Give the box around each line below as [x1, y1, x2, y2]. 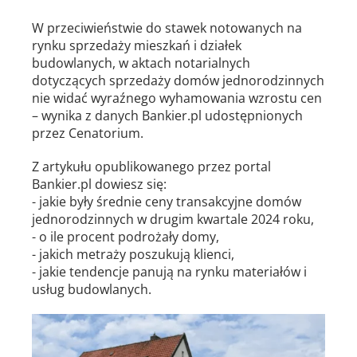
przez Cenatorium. [32, 124, 143, 141]
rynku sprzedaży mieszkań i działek [32, 36, 241, 53]
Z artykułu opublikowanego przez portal [32, 157, 271, 175]
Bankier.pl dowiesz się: [32, 175, 167, 192]
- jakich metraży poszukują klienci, [32, 245, 234, 262]
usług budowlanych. [32, 280, 151, 297]
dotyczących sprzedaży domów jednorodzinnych [32, 71, 324, 88]
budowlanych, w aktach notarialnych [32, 53, 250, 71]
